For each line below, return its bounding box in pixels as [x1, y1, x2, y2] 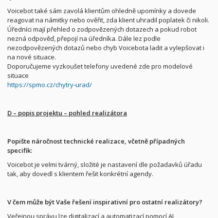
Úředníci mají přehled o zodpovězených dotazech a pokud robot [7, 24, 197, 34]
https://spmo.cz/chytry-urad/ [7, 80, 92, 89]
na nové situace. [7, 52, 56, 61]
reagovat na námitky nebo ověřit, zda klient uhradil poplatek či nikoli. [7, 15, 209, 24]
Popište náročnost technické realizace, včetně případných [7, 136, 185, 145]
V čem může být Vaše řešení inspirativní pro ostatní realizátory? [7, 197, 202, 206]
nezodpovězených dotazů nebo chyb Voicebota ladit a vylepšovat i [7, 43, 204, 52]
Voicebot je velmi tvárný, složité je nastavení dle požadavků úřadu [7, 160, 202, 169]
